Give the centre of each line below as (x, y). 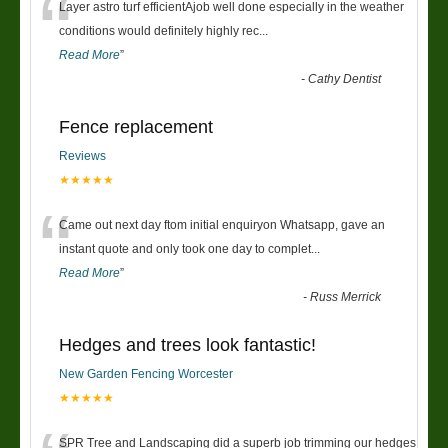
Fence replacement (136, 126)
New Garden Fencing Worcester (146, 373)
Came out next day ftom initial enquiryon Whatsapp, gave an (222, 224)
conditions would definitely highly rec (159, 30)
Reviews (82, 155)
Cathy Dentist (345, 78)
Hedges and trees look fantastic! (187, 344)
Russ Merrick (346, 296)
